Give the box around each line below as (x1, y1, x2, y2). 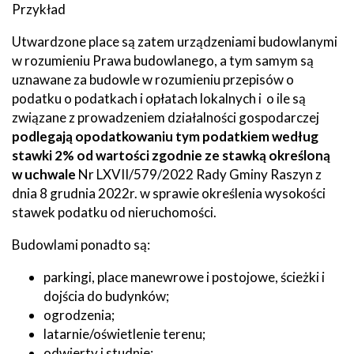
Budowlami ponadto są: (12, 235, 150, 253)
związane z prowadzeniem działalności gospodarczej (12, 108, 319, 126)
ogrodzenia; (43, 306, 115, 323)
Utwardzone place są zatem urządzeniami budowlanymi (12, 32, 337, 50)
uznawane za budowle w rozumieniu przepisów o (12, 70, 294, 88)
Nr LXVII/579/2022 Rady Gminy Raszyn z (76, 165, 322, 183)
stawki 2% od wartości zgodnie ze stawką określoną (12, 146, 330, 164)
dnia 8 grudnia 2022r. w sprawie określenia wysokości (12, 184, 326, 201)
